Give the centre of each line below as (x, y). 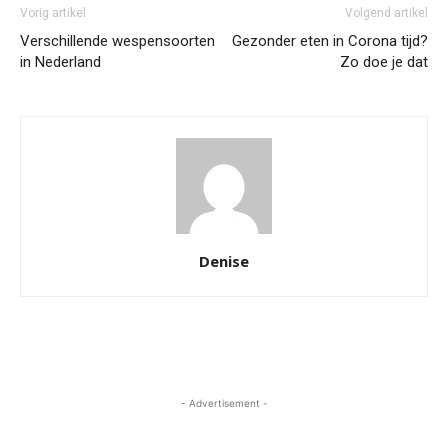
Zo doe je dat (384, 62)
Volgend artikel (386, 13)
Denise (224, 261)
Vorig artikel (53, 13)
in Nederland (60, 62)
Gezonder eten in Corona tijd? (330, 41)
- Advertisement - (224, 403)
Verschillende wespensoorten (117, 41)
